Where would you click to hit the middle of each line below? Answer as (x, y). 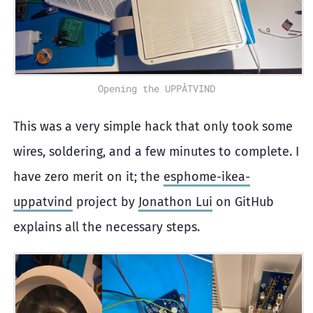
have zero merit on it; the (88, 176)
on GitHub (243, 202)
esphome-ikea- (207, 176)
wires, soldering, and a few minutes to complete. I (156, 151)
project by (105, 202)
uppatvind (43, 202)
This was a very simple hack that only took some (153, 126)
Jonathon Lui (175, 202)
